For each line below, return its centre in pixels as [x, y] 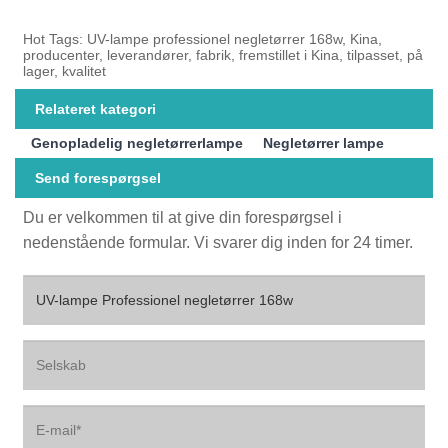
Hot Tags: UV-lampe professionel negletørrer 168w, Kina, [203, 38]
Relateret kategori [95, 108]
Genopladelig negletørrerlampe [137, 143]
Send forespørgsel [98, 178]
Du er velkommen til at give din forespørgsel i [183, 217]
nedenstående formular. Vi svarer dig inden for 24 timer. [218, 242]
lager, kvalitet [65, 70]
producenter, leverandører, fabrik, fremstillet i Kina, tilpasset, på [223, 54]
